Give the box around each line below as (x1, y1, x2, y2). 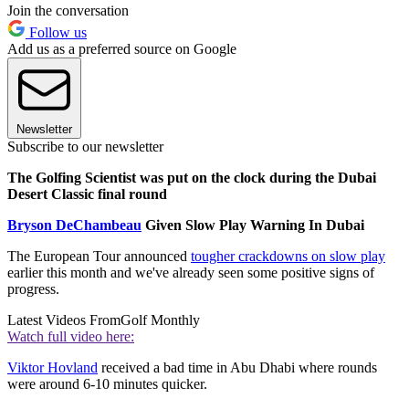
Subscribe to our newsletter (7, 139, 163, 155)
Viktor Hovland (7, 360, 98, 376)
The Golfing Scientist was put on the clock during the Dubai (7, 170, 376, 186)
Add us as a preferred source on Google (7, 41, 236, 58)
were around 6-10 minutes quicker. (7, 376, 207, 393)
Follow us (26, 25, 87, 41)
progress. (7, 281, 59, 298)
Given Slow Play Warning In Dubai (142, 217, 364, 234)
